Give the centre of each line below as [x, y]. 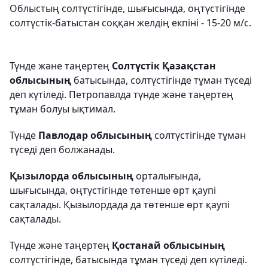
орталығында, [167, 176]
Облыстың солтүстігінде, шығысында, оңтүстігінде [127, 8]
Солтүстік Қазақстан [164, 66]
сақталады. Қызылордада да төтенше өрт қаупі [120, 205]
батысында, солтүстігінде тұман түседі [163, 80]
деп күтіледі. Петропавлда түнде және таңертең [121, 95]
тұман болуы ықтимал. [63, 109]
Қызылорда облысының [71, 176]
